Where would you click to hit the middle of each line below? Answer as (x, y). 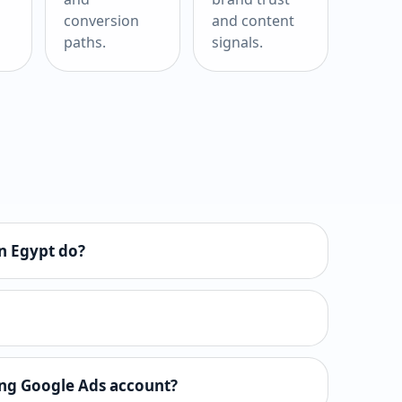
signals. (238, 43)
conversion (102, 21)
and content (253, 21)
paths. (85, 43)
